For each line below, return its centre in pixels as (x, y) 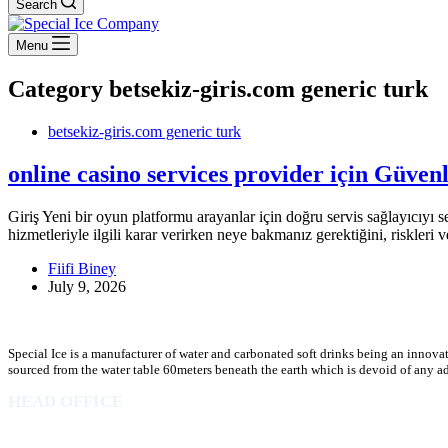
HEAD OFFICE (65, 401)
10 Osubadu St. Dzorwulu (81, 434)
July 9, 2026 (87, 286)
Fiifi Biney (82, 268)
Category (55, 88)
